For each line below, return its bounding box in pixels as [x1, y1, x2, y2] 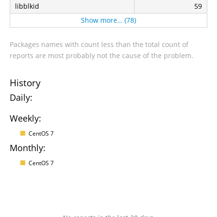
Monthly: [10, 142, 46, 154]
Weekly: [10, 112, 41, 124]
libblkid [15, 1, 39, 11]
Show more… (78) [81, 15, 136, 25]
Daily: [10, 92, 32, 103]
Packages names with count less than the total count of [10, 40, 188, 49]
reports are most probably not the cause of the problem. [10, 51, 193, 60]
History [10, 76, 41, 89]
